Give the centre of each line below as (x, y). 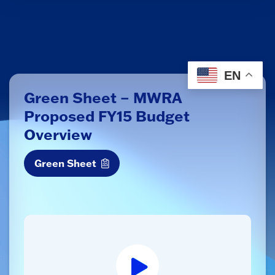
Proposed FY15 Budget (107, 116)
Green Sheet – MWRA (103, 97)
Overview (58, 134)
